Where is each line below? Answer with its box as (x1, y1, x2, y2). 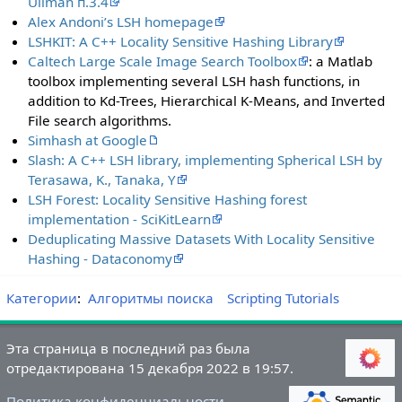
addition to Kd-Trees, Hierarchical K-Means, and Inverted (28, 92, 386, 110)
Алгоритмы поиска (87, 289, 214, 308)
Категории (5, 289, 77, 308)
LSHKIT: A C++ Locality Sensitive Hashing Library (28, 32, 334, 51)
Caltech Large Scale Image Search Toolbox (28, 52, 298, 71)
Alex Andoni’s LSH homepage (28, 13, 214, 31)
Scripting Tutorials (226, 289, 339, 308)
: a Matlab (309, 52, 373, 71)
